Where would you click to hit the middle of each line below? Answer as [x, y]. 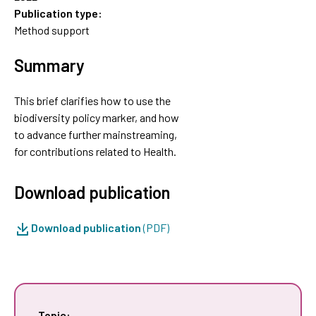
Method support [52, 30]
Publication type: [58, 13]
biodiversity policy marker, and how [97, 117]
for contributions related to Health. [95, 151]
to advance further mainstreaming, [96, 134]
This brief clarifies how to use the [92, 100]
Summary [49, 65]
